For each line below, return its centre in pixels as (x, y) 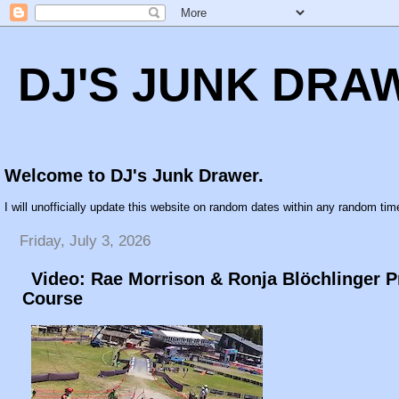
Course (53, 298)
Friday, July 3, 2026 (85, 241)
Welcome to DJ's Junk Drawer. (134, 175)
